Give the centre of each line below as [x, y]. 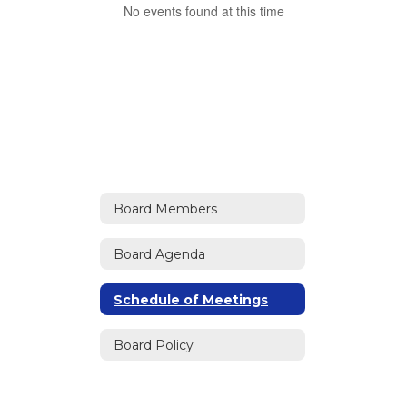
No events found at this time [203, 11]
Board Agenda [159, 254]
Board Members [165, 208]
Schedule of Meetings [191, 299]
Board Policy [154, 345]
